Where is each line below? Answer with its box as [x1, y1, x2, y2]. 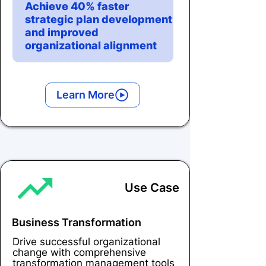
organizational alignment [25, 39, 157, 52]
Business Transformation [12, 216, 141, 229]
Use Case [125, 180, 179, 195]
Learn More [56, 88, 115, 102]
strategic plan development [25, 12, 172, 26]
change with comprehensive [12, 246, 146, 258]
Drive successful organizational [12, 235, 160, 248]
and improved [25, 26, 99, 39]
